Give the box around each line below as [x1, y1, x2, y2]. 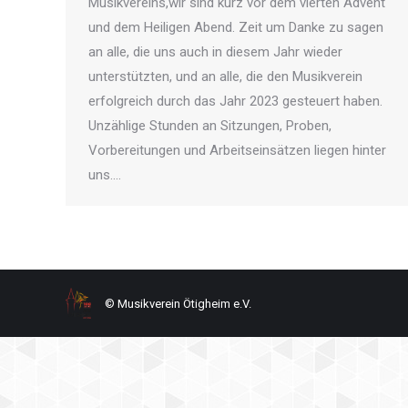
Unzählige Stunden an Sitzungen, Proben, [88, 117, 331, 134]
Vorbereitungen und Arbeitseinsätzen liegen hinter [88, 142, 386, 158]
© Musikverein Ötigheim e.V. [105, 296, 251, 311]
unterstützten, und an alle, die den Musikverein [88, 68, 362, 85]
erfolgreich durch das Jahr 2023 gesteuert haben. [88, 93, 382, 109]
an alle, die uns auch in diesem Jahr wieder [88, 44, 342, 60]
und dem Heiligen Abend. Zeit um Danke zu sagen [88, 19, 383, 36]
